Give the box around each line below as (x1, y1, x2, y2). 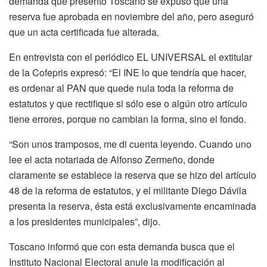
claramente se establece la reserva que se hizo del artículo (9, 167, 256, 182)
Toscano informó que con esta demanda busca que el (9, 239, 235, 253)
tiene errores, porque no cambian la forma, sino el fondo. (9, 111, 246, 126)
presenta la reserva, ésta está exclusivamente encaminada (9, 198, 256, 213)
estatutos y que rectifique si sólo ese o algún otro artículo (9, 96, 247, 110)
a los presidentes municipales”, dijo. (9, 214, 160, 228)
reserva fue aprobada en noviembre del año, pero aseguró (9, 9, 254, 23)
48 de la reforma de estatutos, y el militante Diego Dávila (9, 183, 247, 197)
